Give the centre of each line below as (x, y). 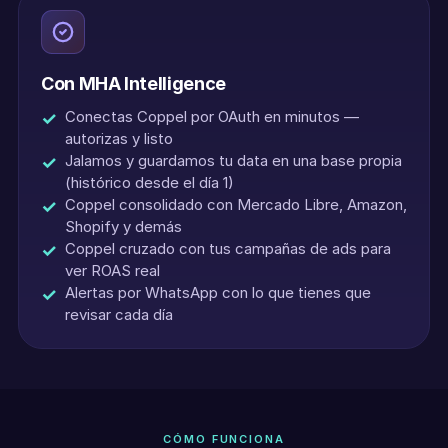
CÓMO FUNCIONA (224, 439)
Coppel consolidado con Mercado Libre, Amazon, (236, 204)
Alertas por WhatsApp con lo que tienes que (218, 292)
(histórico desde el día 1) (149, 182)
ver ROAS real (112, 270)
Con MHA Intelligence (133, 83)
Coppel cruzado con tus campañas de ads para (228, 248)
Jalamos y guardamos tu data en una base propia (233, 160)
